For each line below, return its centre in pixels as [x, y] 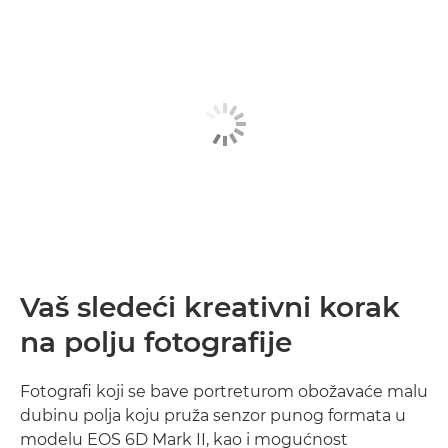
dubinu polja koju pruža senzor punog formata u [213, 415]
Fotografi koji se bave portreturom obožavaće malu [224, 391]
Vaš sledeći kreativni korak [210, 307]
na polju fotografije [156, 342]
